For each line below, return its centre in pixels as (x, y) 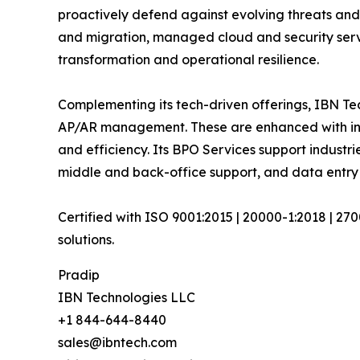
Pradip (79, 274)
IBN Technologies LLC (127, 297)
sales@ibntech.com (117, 342)
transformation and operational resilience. (191, 59)
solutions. (87, 239)
